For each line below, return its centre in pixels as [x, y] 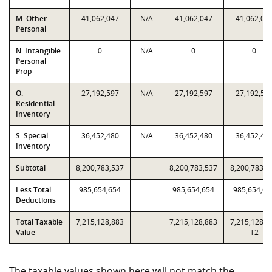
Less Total [33, 190]
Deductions [36, 200]
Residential [35, 104]
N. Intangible [38, 51]
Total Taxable [39, 222]
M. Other [31, 19]
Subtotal [31, 168]
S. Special [32, 136]
